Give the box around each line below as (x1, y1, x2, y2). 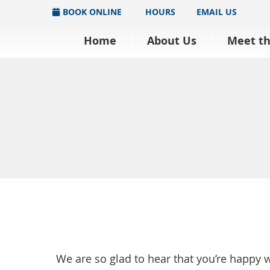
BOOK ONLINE (63, 6, 122, 17)
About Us (147, 33, 196, 48)
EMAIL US (196, 6, 237, 17)
